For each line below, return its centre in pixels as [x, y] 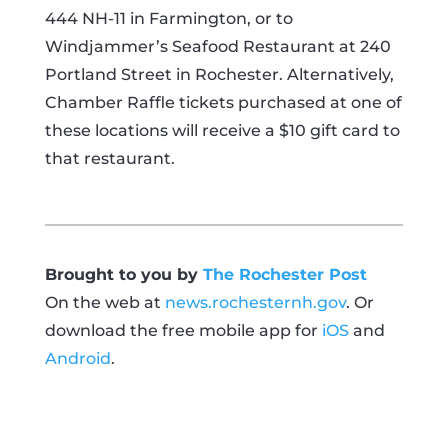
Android [77, 358]
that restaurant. [109, 158]
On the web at [104, 302]
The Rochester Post [284, 274]
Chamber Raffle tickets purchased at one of [223, 102]
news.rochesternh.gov [255, 302]
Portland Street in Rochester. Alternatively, [219, 74]
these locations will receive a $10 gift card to [222, 130]
